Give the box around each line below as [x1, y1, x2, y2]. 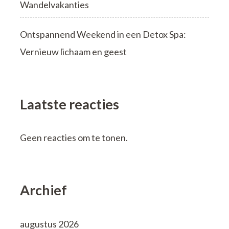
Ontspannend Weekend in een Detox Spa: [20, 28, 186, 40]
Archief [20, 181, 67, 199]
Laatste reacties [20, 95, 119, 112]
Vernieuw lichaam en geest [20, 45, 127, 57]
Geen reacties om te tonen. [20, 132, 128, 144]
